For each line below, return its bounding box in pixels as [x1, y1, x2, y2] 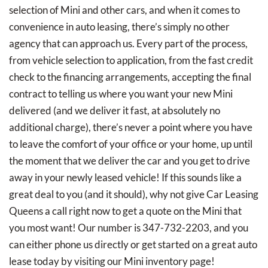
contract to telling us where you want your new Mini [9, 87, 233, 100]
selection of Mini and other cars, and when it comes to [9, 3, 240, 16]
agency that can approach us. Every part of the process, [9, 36, 248, 50]
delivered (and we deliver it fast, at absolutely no [9, 103, 220, 117]
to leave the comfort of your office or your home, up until [9, 137, 252, 150]
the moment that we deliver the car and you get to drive [9, 154, 250, 167]
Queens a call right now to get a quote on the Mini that [9, 204, 242, 217]
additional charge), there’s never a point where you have [9, 120, 252, 133]
